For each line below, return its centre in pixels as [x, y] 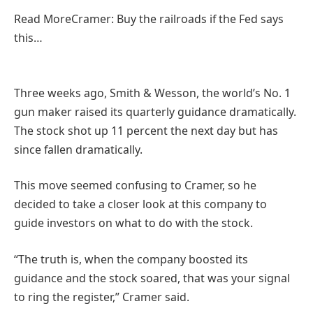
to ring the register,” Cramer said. [102, 297]
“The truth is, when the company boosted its [131, 259]
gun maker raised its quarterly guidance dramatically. [155, 111]
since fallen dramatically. [78, 149]
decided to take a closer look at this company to [140, 204]
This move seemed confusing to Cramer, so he [135, 185]
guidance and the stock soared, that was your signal [152, 278]
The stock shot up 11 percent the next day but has [146, 130]
